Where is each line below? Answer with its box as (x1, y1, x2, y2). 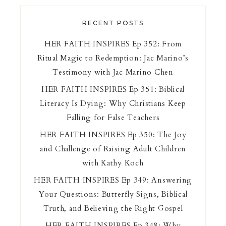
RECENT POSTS (82, 19, 144, 27)
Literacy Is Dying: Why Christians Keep (40, 98, 186, 108)
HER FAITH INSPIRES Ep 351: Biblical (41, 84, 185, 94)
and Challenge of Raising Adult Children (39, 143, 187, 154)
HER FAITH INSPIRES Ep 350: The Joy (39, 129, 187, 140)
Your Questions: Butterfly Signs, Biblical (38, 189, 188, 199)
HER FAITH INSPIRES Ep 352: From (44, 38, 182, 49)
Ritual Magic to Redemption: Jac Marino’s (37, 52, 189, 63)
